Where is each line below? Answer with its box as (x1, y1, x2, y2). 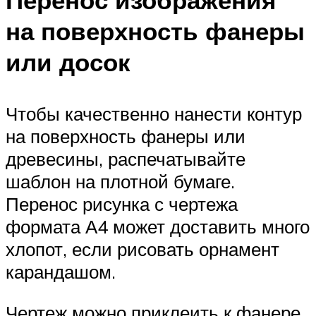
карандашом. (6, 260, 116, 284)
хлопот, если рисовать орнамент (6, 238, 279, 261)
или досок (6, 47, 130, 78)
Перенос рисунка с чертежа (6, 193, 238, 216)
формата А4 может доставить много (6, 215, 310, 238)
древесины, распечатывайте (6, 147, 245, 171)
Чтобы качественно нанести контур (6, 102, 302, 126)
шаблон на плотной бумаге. (6, 170, 235, 193)
